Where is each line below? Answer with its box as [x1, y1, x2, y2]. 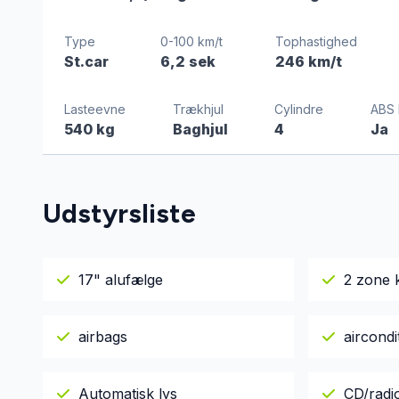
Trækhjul [172, 102, 224, 117]
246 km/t [274, 53, 342, 70]
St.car [64, 53, 109, 70]
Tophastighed [274, 34, 357, 49]
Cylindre [274, 102, 324, 117]
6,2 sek [160, 53, 216, 70]
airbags [78, 328, 127, 346]
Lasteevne [64, 102, 126, 117]
